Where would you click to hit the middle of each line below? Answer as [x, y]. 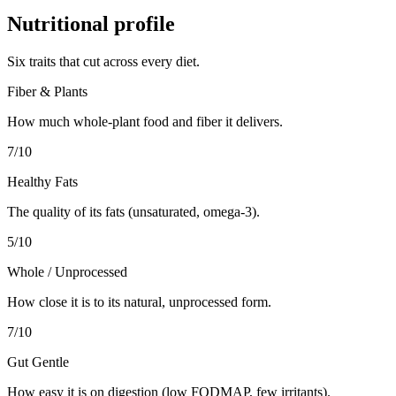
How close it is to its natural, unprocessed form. [139, 301]
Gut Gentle [38, 362]
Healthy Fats [42, 181]
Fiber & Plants [47, 91]
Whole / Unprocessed [67, 271]
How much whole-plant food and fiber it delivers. [145, 121]
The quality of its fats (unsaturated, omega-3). [133, 211]
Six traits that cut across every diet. [103, 61]
